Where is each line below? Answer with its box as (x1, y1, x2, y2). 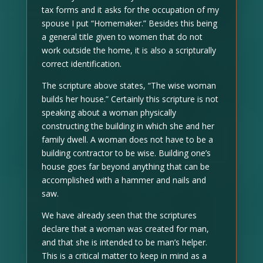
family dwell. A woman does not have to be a (41, 134, 213, 145)
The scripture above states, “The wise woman (41, 80, 216, 91)
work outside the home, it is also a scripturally (41, 45, 216, 56)
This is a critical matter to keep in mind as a (41, 250, 207, 261)
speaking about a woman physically (41, 107, 176, 118)
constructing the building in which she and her (41, 120, 214, 131)
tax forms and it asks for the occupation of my (41, 4, 219, 15)
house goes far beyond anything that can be (41, 161, 210, 172)
